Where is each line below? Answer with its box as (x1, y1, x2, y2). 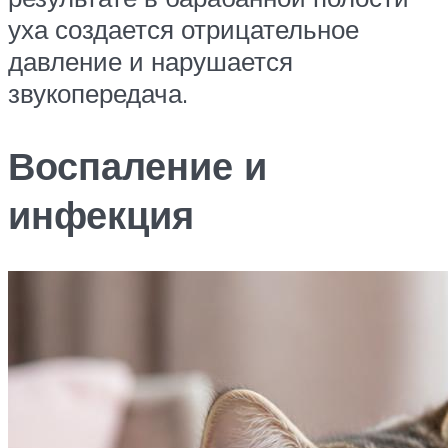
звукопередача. (8, 77, 188, 110)
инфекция (8, 190, 194, 240)
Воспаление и (8, 141, 267, 191)
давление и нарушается (8, 45, 293, 78)
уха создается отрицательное (8, 13, 359, 46)
